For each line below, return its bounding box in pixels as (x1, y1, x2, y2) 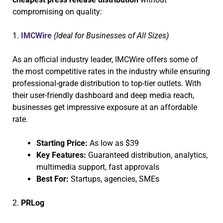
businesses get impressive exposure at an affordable (12, 102, 197, 112)
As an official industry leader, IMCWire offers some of (12, 54, 198, 64)
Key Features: (36, 150, 86, 160)
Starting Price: (36, 138, 88, 148)
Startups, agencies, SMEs (69, 174, 159, 184)
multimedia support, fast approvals (36, 162, 159, 172)
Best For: (36, 174, 69, 184)
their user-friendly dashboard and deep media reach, (12, 90, 194, 100)
